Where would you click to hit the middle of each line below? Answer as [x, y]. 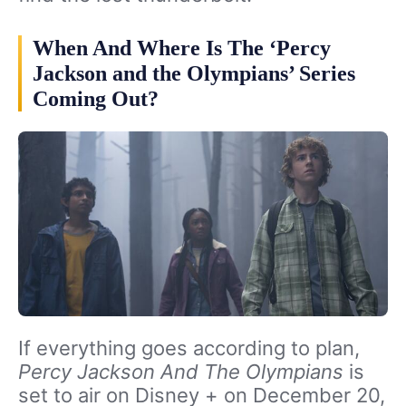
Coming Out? [96, 98]
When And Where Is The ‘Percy [182, 48]
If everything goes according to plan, [189, 348]
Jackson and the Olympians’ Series [194, 73]
